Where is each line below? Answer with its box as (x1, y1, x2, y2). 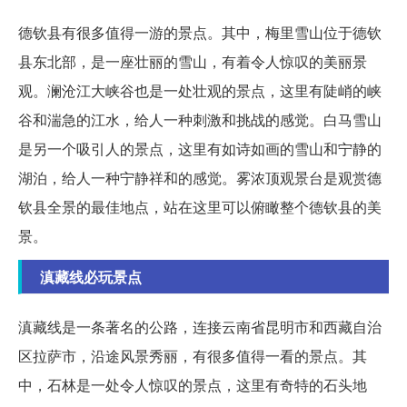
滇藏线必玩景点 (40, 266, 142, 288)
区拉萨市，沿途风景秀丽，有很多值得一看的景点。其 (18, 345, 367, 367)
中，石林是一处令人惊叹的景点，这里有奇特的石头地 (18, 374, 367, 396)
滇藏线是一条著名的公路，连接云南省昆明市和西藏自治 (18, 316, 382, 338)
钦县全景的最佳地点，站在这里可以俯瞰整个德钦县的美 (18, 196, 382, 218)
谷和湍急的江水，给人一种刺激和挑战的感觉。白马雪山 (18, 109, 382, 131)
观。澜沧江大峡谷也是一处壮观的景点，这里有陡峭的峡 (18, 80, 382, 102)
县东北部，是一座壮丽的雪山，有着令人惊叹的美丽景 (18, 51, 367, 73)
